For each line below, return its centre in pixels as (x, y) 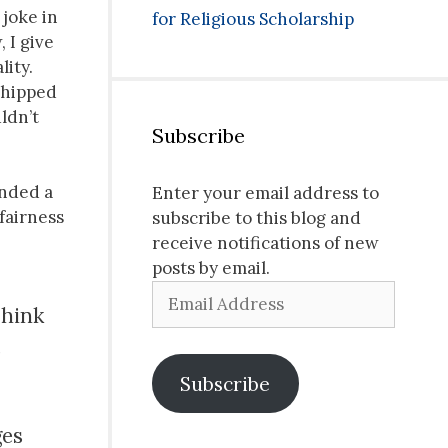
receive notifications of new (265, 243)
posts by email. (211, 268)
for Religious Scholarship (253, 19)
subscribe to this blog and (256, 218)
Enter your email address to (265, 193)
